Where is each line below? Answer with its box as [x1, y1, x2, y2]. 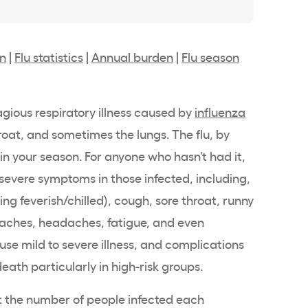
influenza [195, 102, 245, 120]
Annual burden [91, 47, 173, 65]
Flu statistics [14, 47, 83, 65]
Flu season [181, 47, 239, 65]
